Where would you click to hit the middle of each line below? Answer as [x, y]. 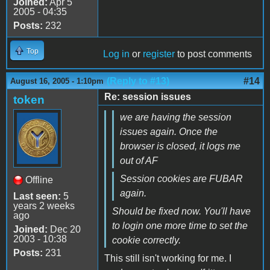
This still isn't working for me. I [168, 258]
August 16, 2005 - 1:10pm [57, 81]
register [159, 54]
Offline [39, 180]
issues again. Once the [169, 131]
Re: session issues [148, 96]
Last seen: [37, 196]
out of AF [139, 160]
